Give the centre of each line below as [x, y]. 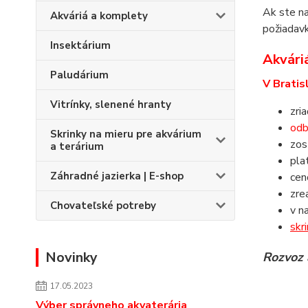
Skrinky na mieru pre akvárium [126, 134]
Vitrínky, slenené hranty [111, 104]
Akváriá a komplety [99, 16]
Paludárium [79, 75]
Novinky [71, 257]
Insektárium [80, 45]
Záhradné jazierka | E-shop [117, 176]
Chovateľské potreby [103, 206]
